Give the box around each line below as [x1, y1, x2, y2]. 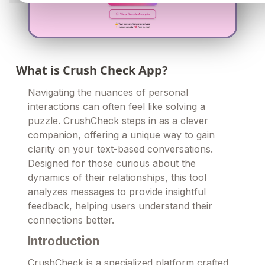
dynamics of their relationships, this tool [28, 172, 206, 184]
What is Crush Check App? [16, 62, 168, 79]
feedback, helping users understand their [28, 200, 212, 212]
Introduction [28, 234, 99, 249]
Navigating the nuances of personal [28, 86, 188, 99]
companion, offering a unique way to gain [28, 129, 215, 141]
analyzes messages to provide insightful [28, 186, 206, 198]
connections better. [28, 214, 114, 227]
